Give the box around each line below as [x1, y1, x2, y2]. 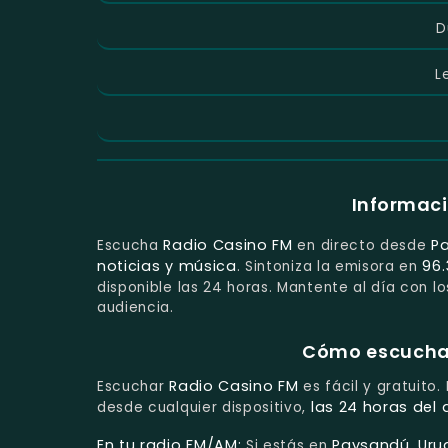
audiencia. [97, 298, 174, 318]
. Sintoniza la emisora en [236, 257, 423, 277]
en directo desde [292, 236, 432, 256]
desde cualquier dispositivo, [97, 398, 311, 417]
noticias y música [97, 256, 237, 277]
